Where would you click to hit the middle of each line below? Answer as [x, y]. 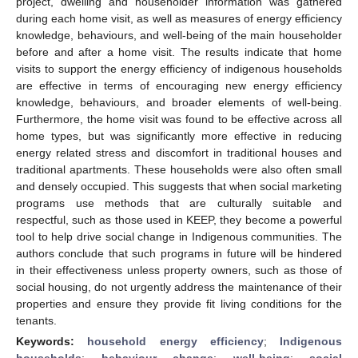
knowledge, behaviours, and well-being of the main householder [179, 35]
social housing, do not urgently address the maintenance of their [179, 286]
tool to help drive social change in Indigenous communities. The [179, 236]
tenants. [36, 320]
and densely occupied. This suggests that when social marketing [179, 186]
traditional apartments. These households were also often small [179, 169]
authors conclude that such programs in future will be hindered [179, 253]
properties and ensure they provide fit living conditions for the [179, 303]
